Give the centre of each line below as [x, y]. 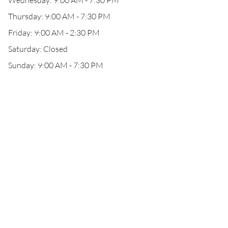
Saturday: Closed [38, 49]
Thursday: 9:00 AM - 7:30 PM [59, 16]
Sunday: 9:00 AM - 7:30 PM [56, 65]
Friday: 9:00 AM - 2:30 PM [54, 33]
